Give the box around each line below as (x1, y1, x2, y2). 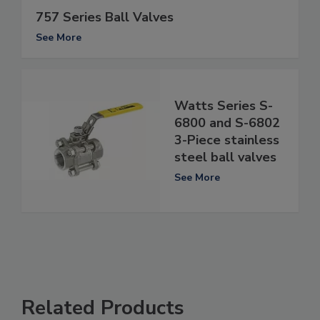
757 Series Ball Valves (36, 8, 174, 26)
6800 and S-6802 (174, 114, 280, 132)
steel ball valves (174, 149, 276, 166)
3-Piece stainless (174, 131, 279, 149)
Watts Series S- (174, 97, 273, 115)
